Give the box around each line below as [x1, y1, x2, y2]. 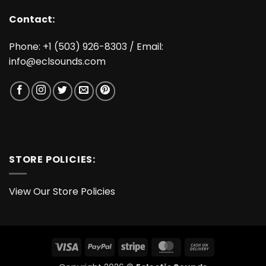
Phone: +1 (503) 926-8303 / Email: [9, 39, 163, 53]
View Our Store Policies [9, 185, 115, 199]
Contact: [9, 12, 55, 27]
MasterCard [178, 239, 229, 252]
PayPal [111, 239, 139, 252]
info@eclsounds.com [9, 54, 106, 68]
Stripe [144, 239, 169, 252]
